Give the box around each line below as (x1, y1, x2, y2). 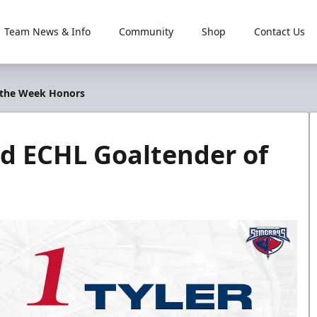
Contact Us (253, 25, 305, 38)
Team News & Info (4, 25, 91, 38)
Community (118, 25, 173, 38)
